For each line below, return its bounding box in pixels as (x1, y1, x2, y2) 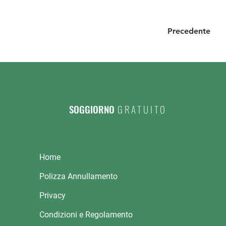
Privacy (39, 190, 66, 200)
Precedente (167, 26, 210, 36)
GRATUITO (117, 101, 167, 116)
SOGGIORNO (69, 101, 115, 116)
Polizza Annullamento (39, 171, 118, 181)
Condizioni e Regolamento (39, 209, 133, 219)
